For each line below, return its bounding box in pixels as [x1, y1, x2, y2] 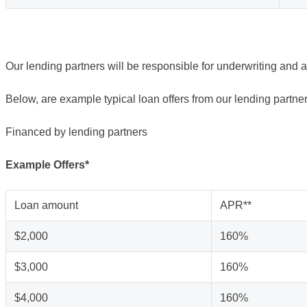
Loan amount [14, 199, 78, 211]
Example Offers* [5, 159, 89, 171]
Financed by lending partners [5, 126, 147, 138]
